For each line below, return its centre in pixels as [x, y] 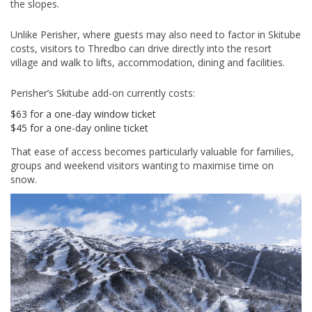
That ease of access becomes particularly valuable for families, [152, 152]
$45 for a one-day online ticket [79, 128]
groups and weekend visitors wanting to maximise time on [142, 166]
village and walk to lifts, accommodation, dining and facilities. [148, 63]
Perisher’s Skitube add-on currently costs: [103, 93]
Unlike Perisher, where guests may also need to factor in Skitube [156, 35]
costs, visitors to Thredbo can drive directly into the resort [141, 49]
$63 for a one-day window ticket [83, 114]
